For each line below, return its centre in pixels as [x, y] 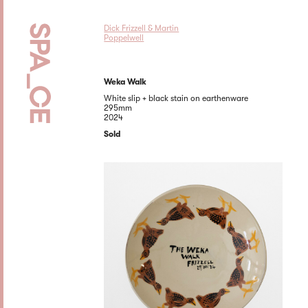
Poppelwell [124, 37]
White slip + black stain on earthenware [176, 98]
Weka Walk [125, 82]
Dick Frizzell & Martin [142, 28]
